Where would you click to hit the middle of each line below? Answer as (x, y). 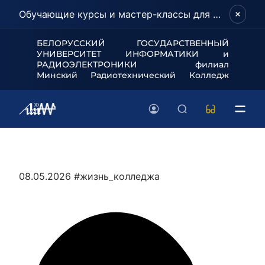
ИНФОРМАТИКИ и (177, 54)
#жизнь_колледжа (117, 176)
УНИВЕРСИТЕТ (81, 54)
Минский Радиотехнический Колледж (132, 75)
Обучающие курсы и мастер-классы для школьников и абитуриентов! (217, 14)
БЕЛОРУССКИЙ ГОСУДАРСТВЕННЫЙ (132, 43)
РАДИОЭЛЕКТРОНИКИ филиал (132, 64)
